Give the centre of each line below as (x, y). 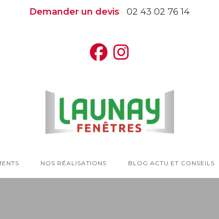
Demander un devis (74, 12)
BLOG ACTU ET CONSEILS (171, 163)
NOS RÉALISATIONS (73, 163)
